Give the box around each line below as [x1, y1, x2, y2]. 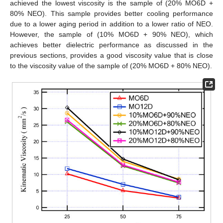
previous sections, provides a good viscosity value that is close [10, 51, 213, 59]
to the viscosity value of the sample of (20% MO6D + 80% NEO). [10, 61, 212, 70]
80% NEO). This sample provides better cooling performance [10, 9, 213, 17]
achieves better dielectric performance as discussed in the [10, 40, 213, 49]
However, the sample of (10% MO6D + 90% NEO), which [10, 30, 213, 38]
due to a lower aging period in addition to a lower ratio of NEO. [10, 19, 213, 28]
